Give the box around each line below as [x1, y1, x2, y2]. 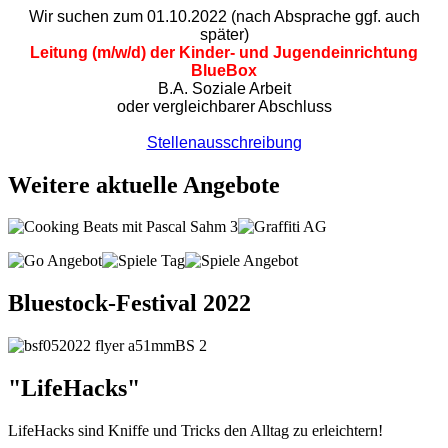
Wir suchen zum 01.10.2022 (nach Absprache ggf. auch [28, 7, 420, 25]
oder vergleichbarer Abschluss [116, 97, 332, 115]
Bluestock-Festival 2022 [8, 290, 251, 317]
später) [199, 25, 249, 43]
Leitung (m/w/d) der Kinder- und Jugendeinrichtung [30, 43, 418, 61]
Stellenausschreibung [146, 133, 302, 151]
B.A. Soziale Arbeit [157, 79, 291, 97]
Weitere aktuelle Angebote [8, 171, 280, 198]
